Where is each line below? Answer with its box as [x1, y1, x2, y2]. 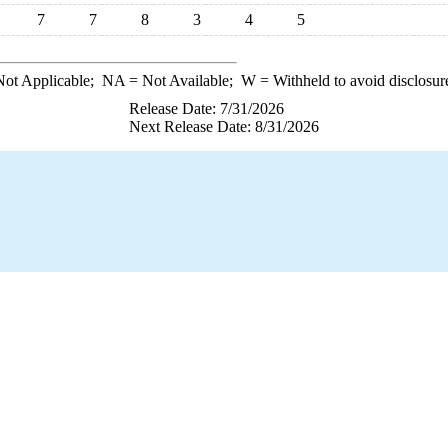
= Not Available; [124, 72, 241, 89]
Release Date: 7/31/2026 [129, 100, 284, 117]
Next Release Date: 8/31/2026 [129, 118, 319, 135]
